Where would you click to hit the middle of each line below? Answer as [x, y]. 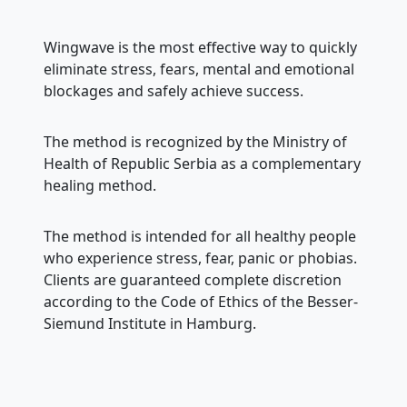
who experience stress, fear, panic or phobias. [200, 258]
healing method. [100, 185]
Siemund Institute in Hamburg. [150, 323]
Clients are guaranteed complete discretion [193, 280]
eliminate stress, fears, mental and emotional [199, 69]
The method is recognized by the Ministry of [195, 142]
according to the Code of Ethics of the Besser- [201, 302]
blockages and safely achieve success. [174, 91]
